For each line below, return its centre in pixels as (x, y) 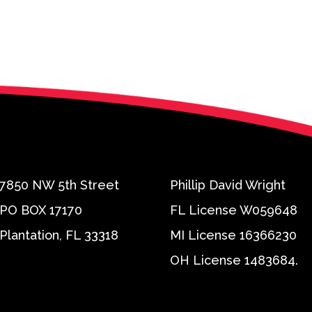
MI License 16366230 (233, 235)
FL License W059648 (234, 210)
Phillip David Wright (228, 185)
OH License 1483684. (234, 260)
